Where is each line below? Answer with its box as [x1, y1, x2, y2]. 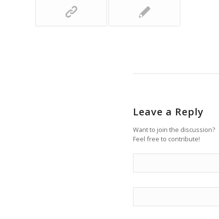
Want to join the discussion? [133, 125, 215, 134]
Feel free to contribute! [133, 134, 200, 143]
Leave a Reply [133, 105, 204, 118]
